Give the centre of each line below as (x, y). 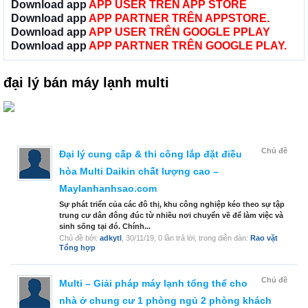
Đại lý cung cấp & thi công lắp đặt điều (151, 154)
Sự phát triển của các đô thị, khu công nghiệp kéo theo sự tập (172, 205)
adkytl (111, 238)
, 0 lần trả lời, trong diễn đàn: (202, 238)
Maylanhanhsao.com (108, 189)
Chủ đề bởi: (79, 238)
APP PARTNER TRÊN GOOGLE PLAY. (188, 46)
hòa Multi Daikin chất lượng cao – (139, 172)
